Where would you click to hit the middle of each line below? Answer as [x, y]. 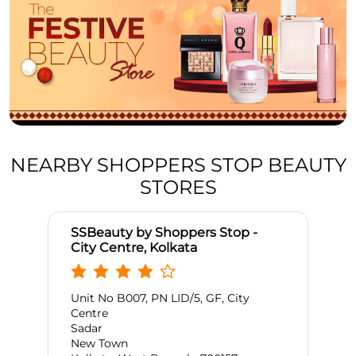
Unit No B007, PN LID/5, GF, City [160, 298]
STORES [178, 188]
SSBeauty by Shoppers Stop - [164, 233]
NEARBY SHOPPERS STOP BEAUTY [178, 165]
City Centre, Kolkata [134, 248]
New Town [99, 344]
